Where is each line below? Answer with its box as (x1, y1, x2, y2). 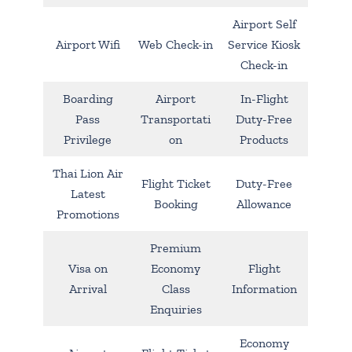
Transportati (141, 111, 211, 126)
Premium (150, 240, 201, 255)
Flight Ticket (141, 175, 211, 191)
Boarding (62, 90, 113, 106)
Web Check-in (138, 36, 213, 52)
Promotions (56, 206, 119, 222)
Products (240, 131, 288, 147)
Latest (70, 185, 105, 201)
